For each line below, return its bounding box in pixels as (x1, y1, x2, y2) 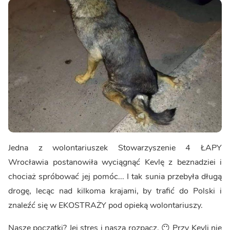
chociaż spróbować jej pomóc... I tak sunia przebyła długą (8, 170, 222, 182)
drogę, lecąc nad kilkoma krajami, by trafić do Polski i (8, 185, 222, 197)
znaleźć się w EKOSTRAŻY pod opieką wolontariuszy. (8, 199, 203, 211)
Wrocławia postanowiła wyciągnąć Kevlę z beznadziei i (8, 156, 222, 168)
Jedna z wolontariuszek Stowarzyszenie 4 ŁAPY (8, 142, 222, 154)
